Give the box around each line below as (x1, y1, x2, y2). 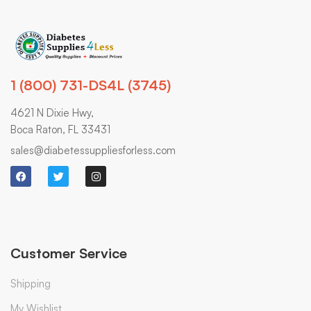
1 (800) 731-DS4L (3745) (10, 76, 171, 94)
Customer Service (10, 244, 127, 262)
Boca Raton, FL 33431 (10, 123, 110, 137)
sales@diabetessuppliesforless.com (10, 144, 176, 158)
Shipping (10, 276, 51, 290)
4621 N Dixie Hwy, (10, 106, 94, 120)
